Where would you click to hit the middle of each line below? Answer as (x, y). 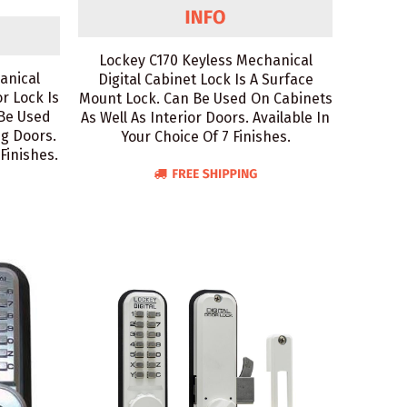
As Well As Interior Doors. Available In (205, 118)
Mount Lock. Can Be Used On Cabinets (205, 99)
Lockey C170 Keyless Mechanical (205, 60)
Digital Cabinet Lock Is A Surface (205, 79)
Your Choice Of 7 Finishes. (205, 137)
